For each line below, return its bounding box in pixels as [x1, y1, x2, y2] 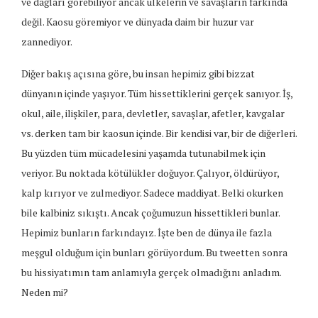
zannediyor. [21, 35, 72, 49]
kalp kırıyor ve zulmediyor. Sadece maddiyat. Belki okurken [21, 186, 283, 200]
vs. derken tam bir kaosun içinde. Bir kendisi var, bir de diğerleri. [21, 126, 297, 141]
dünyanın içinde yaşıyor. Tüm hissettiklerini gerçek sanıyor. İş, [21, 87, 292, 101]
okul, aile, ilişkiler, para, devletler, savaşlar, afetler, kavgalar [21, 106, 285, 121]
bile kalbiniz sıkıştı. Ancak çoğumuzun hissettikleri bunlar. [21, 206, 280, 220]
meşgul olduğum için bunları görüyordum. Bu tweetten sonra [21, 246, 287, 260]
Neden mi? [21, 285, 68, 300]
